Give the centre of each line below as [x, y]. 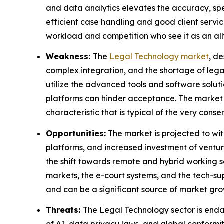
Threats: [64, 210]
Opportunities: [76, 133]
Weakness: [69, 57]
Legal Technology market [159, 57]
